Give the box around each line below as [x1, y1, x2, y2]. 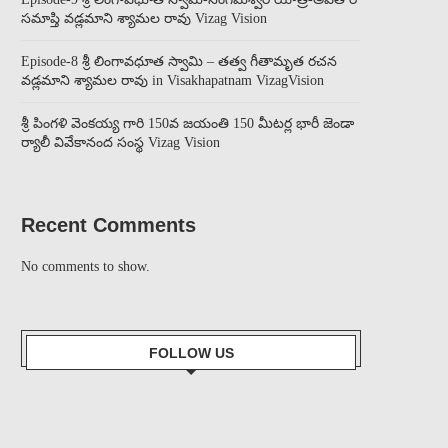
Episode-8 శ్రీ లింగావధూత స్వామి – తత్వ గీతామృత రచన [21, 54, 337, 69]
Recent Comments [21, 214, 196, 236]
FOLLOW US [148, 345, 234, 361]
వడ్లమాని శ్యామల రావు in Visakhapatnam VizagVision [21, 73, 324, 88]
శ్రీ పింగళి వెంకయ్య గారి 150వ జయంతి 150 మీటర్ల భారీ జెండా [21, 116, 354, 131]
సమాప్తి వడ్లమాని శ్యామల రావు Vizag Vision [21, 11, 267, 26]
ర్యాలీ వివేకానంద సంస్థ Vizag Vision [21, 135, 220, 150]
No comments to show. [21, 259, 150, 274]
